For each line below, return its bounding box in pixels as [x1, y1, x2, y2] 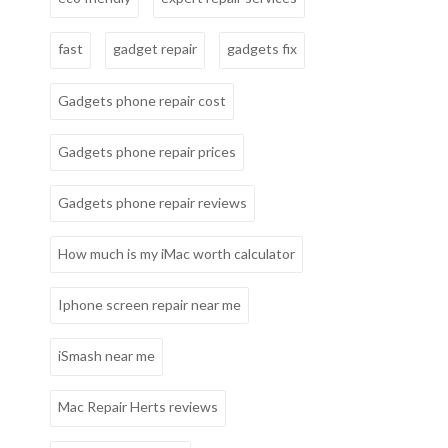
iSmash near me [58, 346, 155, 364]
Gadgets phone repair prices [58, 142, 236, 160]
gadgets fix [227, 40, 297, 58]
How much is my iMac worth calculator [58, 244, 295, 262]
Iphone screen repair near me [58, 295, 241, 313]
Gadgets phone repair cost [58, 91, 226, 109]
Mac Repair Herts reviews [58, 398, 218, 416]
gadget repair [113, 40, 197, 58]
